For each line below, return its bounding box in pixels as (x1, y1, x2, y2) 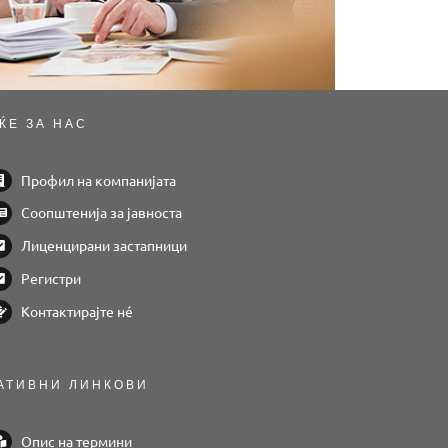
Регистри (21, 269, 82, 287)
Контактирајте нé (21, 301, 134, 320)
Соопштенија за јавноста (21, 203, 183, 222)
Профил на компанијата (21, 170, 177, 189)
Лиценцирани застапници (21, 236, 188, 255)
